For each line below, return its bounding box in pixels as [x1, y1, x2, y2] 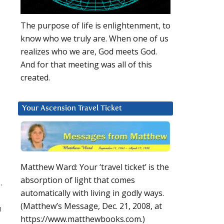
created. [20, 72, 50, 83]
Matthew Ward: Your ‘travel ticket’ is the [20, 161, 169, 173]
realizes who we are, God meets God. [20, 46, 157, 57]
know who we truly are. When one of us [20, 33, 168, 44]
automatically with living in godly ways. [20, 187, 164, 199]
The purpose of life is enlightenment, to [20, 20, 170, 31]
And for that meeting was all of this [20, 59, 152, 70]
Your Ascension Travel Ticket [22, 104, 122, 112]
